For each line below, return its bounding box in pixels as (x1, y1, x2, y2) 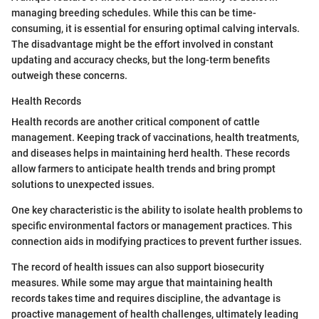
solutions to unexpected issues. (11, 179, 155, 191)
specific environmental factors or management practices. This (11, 220, 292, 232)
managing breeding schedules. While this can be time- (11, 7, 256, 19)
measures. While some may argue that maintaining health (11, 277, 273, 289)
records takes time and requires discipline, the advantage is (11, 293, 281, 305)
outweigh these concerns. (11, 70, 127, 82)
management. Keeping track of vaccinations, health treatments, (11, 132, 299, 144)
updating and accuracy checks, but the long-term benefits (11, 54, 270, 66)
